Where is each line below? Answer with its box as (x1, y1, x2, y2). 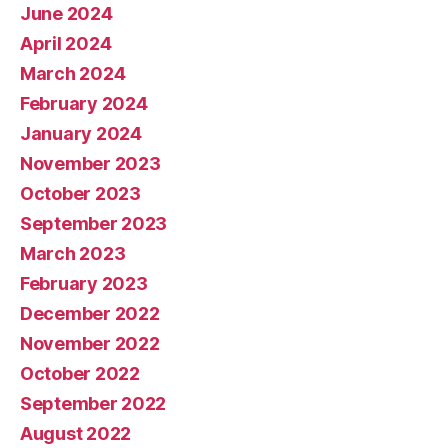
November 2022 (20, 332, 160, 354)
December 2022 (20, 302, 160, 324)
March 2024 (20, 62, 126, 84)
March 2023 (20, 242, 126, 264)
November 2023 (20, 152, 161, 174)
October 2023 (20, 182, 141, 204)
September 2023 (20, 212, 168, 234)
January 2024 (20, 122, 142, 144)
